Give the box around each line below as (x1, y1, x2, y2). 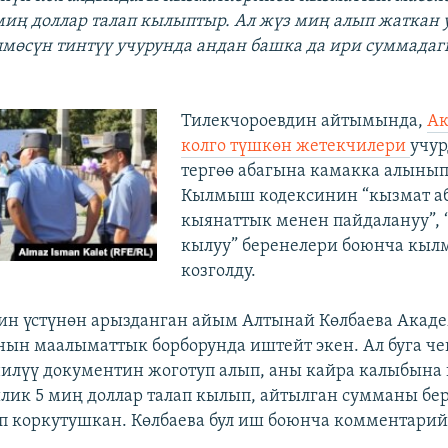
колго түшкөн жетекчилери (180, 136, 410, 156)
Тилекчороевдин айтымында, (180, 111, 427, 131)
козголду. (180, 261, 256, 281)
